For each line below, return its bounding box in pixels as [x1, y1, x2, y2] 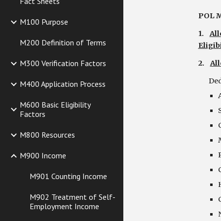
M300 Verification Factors [20, 58, 106, 68]
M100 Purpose [20, 17, 68, 27]
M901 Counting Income [30, 171, 107, 181]
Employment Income [30, 201, 99, 211]
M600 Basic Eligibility [20, 100, 90, 110]
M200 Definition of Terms [20, 37, 106, 47]
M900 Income [20, 150, 66, 160]
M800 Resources [20, 130, 75, 140]
